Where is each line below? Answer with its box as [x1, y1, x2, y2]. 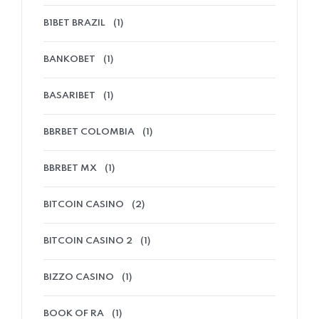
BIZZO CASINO [43, 273, 114, 283]
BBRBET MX [43, 164, 97, 174]
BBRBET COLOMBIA [43, 127, 135, 137]
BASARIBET [43, 91, 95, 101]
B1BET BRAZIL [43, 19, 105, 28]
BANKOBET [43, 55, 95, 65]
